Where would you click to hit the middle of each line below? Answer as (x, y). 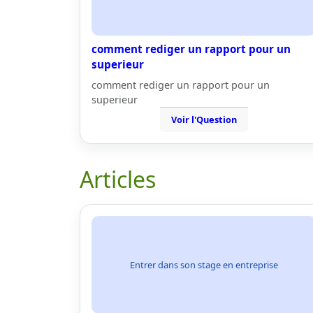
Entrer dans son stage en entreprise (204, 264)
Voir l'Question (204, 119)
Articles (118, 179)
